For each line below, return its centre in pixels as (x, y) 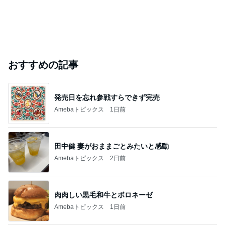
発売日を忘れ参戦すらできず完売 (107, 97)
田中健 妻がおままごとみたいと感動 (111, 146)
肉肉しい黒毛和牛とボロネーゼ (103, 195)
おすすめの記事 (43, 65)
